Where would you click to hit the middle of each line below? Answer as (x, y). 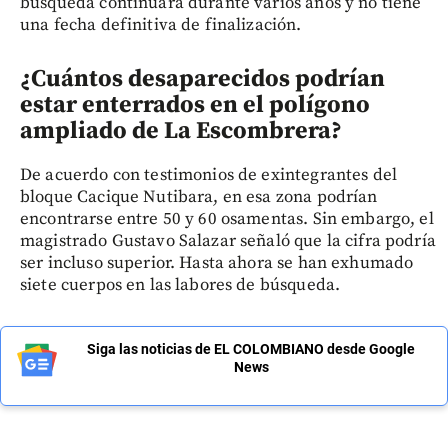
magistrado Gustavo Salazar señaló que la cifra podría (228, 241)
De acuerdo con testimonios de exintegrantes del (209, 175)
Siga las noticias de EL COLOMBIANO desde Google (251, 349)
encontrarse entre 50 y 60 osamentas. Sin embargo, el (227, 219)
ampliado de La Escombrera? (181, 131)
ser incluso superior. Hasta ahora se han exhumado (217, 263)
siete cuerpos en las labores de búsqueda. (180, 285)
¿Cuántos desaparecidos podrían (202, 79)
